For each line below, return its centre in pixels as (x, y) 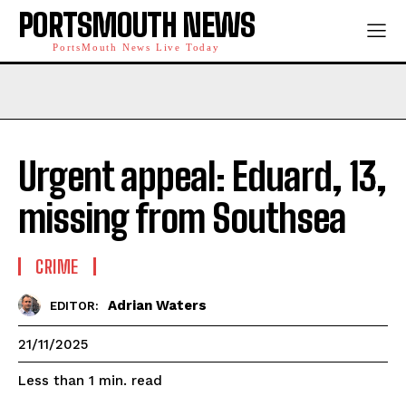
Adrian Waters (157, 305)
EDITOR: (74, 305)
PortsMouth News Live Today (136, 47)
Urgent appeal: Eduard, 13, (202, 177)
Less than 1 (56, 381)
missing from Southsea (182, 218)
